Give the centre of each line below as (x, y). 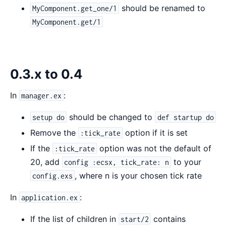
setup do (49, 117)
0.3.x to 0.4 (46, 74)
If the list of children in (74, 219)
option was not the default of (154, 148)
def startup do (185, 117)
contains (168, 219)
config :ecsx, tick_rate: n (117, 162)
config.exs (53, 176)
